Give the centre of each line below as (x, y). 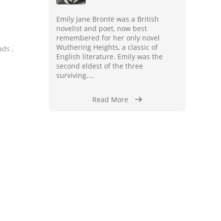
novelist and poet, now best (101, 28)
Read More (110, 99)
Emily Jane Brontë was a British (107, 19)
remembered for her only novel (108, 38)
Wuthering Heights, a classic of (107, 47)
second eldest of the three (99, 66)
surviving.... (75, 75)
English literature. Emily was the (109, 56)
